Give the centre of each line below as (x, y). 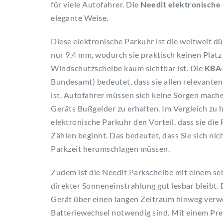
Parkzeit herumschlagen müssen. (110, 148)
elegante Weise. (80, 17)
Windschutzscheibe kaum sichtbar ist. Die (128, 68)
